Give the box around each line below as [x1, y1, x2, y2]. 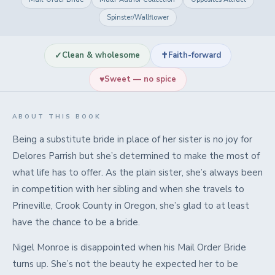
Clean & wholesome [61, 50, 140, 61]
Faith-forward [168, 50, 221, 61]
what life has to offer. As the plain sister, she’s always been [12, 166, 263, 179]
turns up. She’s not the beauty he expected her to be [12, 258, 238, 271]
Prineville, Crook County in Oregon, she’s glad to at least [12, 199, 249, 212]
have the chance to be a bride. [12, 216, 140, 229]
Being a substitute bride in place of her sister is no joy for [12, 133, 252, 146]
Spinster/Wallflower [106, 13, 169, 23]
